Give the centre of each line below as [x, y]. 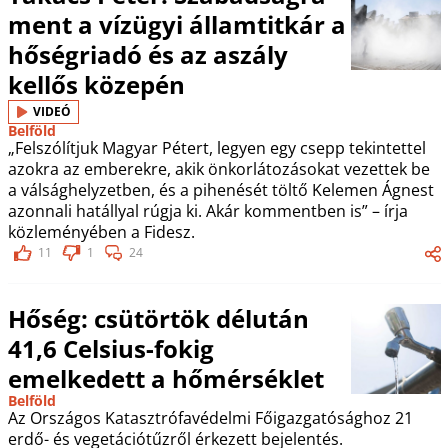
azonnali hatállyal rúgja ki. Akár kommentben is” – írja [207, 210]
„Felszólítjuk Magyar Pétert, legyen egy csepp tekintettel [216, 147]
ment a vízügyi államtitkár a [176, 24]
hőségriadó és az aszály [147, 54]
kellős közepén [96, 84]
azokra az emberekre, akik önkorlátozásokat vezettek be [218, 168]
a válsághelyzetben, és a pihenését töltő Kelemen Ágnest [220, 189]
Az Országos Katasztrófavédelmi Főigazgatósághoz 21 [210, 417]
